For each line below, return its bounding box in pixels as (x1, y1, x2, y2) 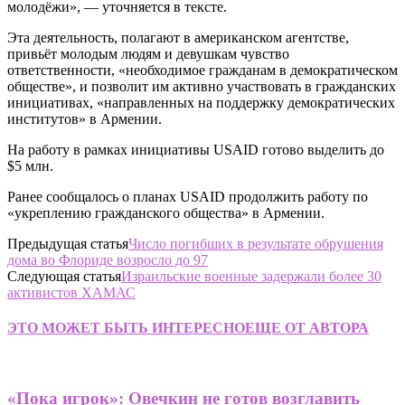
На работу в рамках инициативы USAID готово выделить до (7, 141, 384, 157)
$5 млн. (7, 157, 53, 174)
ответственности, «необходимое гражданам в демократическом (7, 61, 398, 78)
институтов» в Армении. (7, 110, 162, 127)
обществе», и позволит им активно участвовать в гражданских (7, 78, 396, 94)
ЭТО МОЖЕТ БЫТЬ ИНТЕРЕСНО (7, 320, 245, 336)
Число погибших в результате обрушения (128, 235, 383, 251)
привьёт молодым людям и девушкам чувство (7, 45, 289, 61)
